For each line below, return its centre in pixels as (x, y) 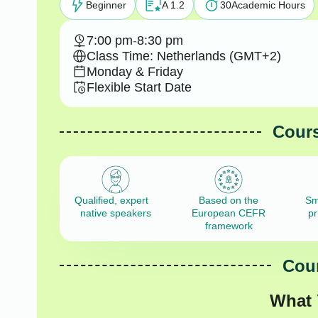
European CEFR (229, 213)
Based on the (229, 201)
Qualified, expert (116, 201)
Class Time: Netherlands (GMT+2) (183, 56)
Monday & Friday (135, 71)
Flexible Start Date (139, 87)
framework (229, 226)
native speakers (116, 213)
